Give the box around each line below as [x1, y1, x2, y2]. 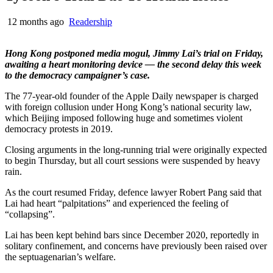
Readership [69, 16, 112, 27]
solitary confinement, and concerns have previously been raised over [5, 240, 267, 251]
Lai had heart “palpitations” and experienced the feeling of [5, 197, 229, 208]
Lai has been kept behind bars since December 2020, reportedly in [5, 229, 259, 240]
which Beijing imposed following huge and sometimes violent [5, 112, 243, 123]
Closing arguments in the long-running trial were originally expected [5, 144, 267, 155]
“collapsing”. [5, 208, 55, 219]
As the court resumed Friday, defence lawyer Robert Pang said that [5, 186, 261, 197]
